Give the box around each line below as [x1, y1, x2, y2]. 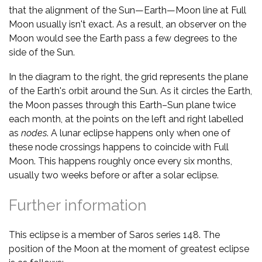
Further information [9, 196, 147, 215]
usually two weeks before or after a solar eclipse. [9, 170, 219, 181]
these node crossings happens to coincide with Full [9, 142, 229, 153]
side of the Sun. [9, 47, 75, 58]
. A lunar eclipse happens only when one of [47, 127, 230, 139]
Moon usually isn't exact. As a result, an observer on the [9, 19, 246, 30]
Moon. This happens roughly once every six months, [9, 156, 232, 167]
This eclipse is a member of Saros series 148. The [9, 229, 220, 241]
